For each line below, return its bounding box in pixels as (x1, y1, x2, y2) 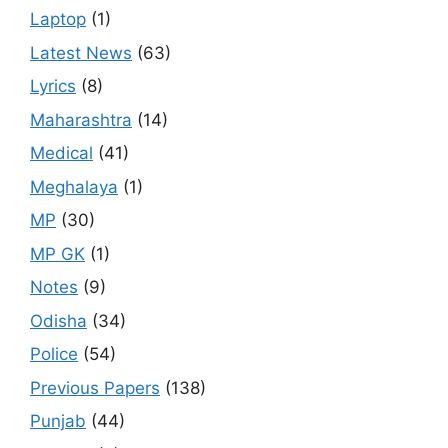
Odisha (30, 310, 87, 331)
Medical (30, 143, 93, 164)
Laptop (30, 9, 86, 30)
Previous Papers (30, 377, 160, 398)
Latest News (30, 42, 132, 63)
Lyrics (30, 76, 76, 97)
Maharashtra (30, 109, 132, 130)
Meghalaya (30, 176, 118, 197)
